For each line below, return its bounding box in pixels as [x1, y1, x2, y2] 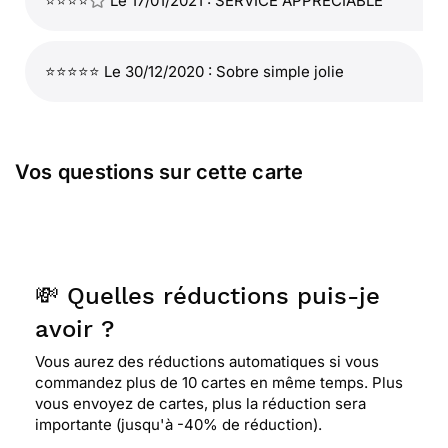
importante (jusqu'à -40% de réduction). [35, 415, 322, 434]
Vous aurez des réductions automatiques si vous [35, 352, 379, 371]
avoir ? [35, 315, 114, 343]
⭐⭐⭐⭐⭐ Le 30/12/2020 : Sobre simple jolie [45, 62, 344, 81]
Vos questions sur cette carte [15, 160, 304, 184]
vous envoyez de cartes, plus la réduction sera [35, 394, 366, 413]
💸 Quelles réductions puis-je [35, 282, 380, 310]
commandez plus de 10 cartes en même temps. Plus [35, 373, 403, 392]
